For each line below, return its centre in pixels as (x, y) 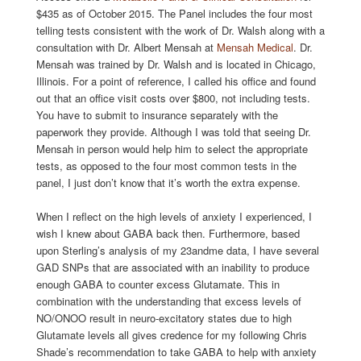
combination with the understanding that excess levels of (168, 301)
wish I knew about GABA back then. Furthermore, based (168, 233)
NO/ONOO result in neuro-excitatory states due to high (164, 317)
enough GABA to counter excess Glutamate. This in (158, 284)
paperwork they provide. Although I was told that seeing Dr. (173, 131)
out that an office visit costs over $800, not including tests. (173, 98)
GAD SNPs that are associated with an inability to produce (172, 267)
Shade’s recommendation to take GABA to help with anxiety (176, 351)
